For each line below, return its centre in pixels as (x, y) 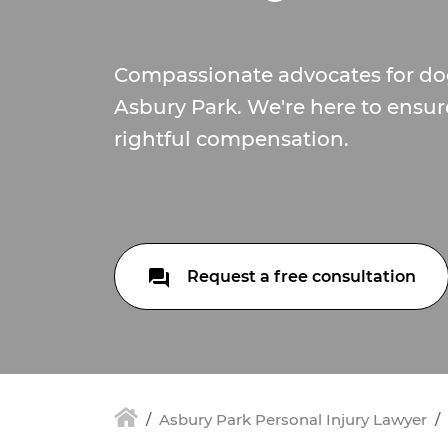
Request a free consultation (299, 276)
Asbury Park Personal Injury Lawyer (293, 419)
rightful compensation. (231, 139)
